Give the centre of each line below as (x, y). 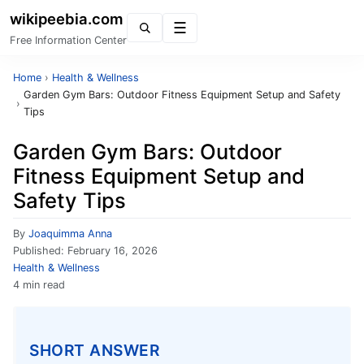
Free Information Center (68, 40)
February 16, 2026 (113, 251)
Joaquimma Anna (70, 234)
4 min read (39, 285)
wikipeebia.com (67, 19)
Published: (40, 251)
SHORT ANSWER (94, 350)
